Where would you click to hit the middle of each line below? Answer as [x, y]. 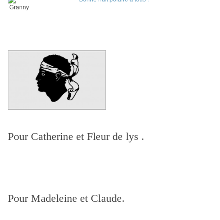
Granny [19, 8]
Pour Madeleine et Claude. [66, 198]
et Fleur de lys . [112, 137]
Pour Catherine [41, 137]
